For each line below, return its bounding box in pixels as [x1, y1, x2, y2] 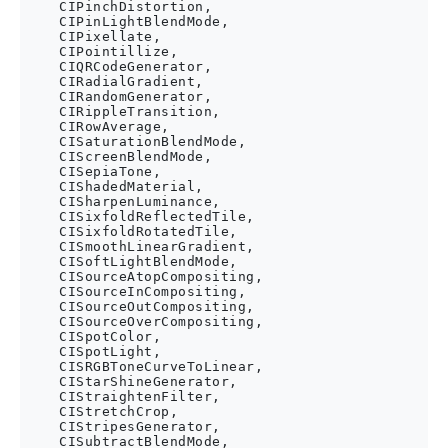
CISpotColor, [25, 329, 161, 344]
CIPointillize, [25, 44, 178, 59]
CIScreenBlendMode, [25, 149, 212, 164]
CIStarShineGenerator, [25, 374, 238, 389]
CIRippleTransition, [25, 104, 221, 119]
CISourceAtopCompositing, [25, 269, 263, 284]
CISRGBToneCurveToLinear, [25, 359, 263, 374]
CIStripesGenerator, [25, 419, 221, 434]
